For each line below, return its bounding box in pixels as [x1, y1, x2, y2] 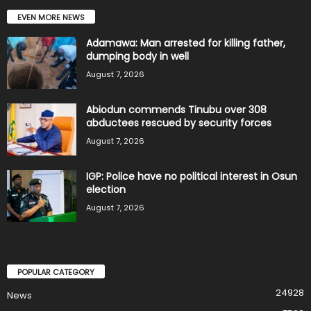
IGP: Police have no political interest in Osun [86, 169, 297, 183]
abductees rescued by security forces [86, 115, 271, 130]
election [86, 182, 126, 196]
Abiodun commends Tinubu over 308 [86, 102, 267, 117]
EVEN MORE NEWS [17, 11, 85, 23]
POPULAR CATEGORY [17, 266, 94, 278]
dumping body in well [86, 49, 189, 63]
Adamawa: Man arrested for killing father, [86, 35, 285, 50]
